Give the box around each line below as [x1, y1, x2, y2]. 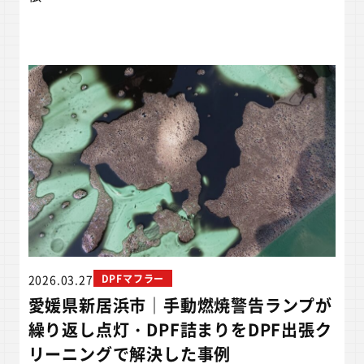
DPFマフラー [101, 271, 165, 285]
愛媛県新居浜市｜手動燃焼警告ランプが [28, 292, 333, 317]
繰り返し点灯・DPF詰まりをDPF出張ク [28, 317, 332, 341]
